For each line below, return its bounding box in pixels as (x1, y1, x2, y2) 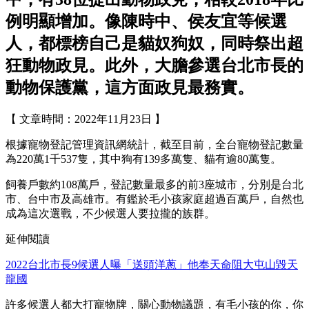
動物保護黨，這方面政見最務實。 (6, 79, 254, 97)
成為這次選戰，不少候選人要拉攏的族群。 (6, 208, 215, 220)
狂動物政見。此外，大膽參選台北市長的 (6, 57, 303, 75)
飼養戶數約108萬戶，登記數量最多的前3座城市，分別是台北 (6, 179, 303, 191)
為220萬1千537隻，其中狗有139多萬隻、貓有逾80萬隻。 (6, 153, 281, 166)
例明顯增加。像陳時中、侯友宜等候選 (6, 12, 287, 31)
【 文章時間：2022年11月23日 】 (6, 113, 166, 126)
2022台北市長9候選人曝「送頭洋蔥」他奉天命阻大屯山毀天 (6, 259, 298, 271)
